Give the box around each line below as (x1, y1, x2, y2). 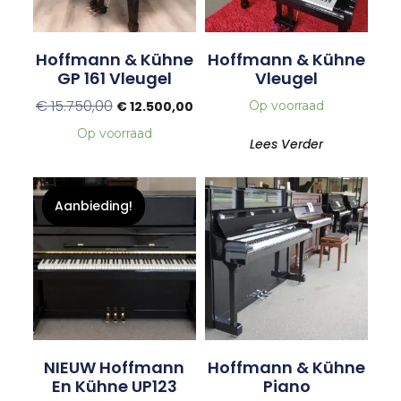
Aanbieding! (54, 196, 132, 215)
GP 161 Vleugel (56, 67, 172, 90)
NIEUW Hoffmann (44, 355, 185, 379)
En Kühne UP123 (51, 374, 177, 397)
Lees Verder (250, 134, 324, 153)
